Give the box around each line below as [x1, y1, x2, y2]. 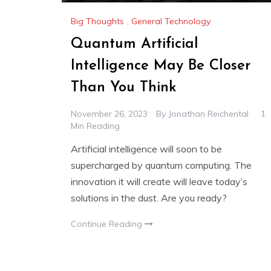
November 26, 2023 [71, 108, 148, 120]
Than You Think [71, 80, 177, 96]
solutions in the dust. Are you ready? [71, 192, 227, 204]
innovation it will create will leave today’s [71, 175, 247, 188]
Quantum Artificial [71, 37, 198, 52]
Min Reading [71, 120, 120, 132]
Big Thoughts [71, 16, 124, 27]
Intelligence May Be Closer [71, 59, 250, 74]
